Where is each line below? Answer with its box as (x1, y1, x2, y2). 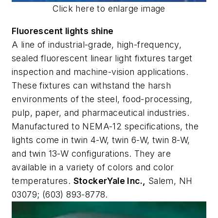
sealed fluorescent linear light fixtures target (12, 53, 193, 63)
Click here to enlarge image (53, 3, 165, 14)
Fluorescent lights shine (12, 25, 114, 36)
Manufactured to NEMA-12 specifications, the (12, 121, 199, 131)
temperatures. (12, 175, 73, 186)
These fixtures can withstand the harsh (12, 80, 171, 91)
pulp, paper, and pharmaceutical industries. (12, 107, 190, 118)
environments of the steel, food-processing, (12, 93, 193, 104)
